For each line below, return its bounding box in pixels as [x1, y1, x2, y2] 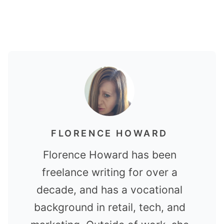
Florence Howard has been [42, 148, 176, 161]
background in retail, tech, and [33, 200, 185, 213]
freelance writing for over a [41, 165, 177, 178]
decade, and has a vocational [36, 183, 182, 196]
